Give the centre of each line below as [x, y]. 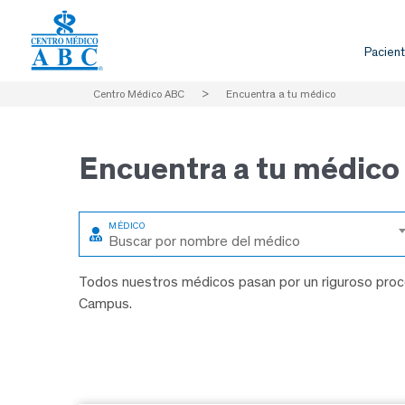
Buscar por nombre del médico [204, 241]
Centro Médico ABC [139, 94]
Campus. [105, 304]
